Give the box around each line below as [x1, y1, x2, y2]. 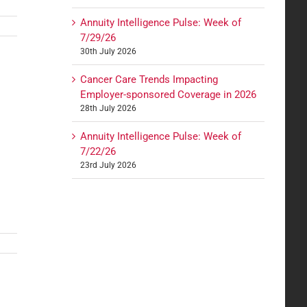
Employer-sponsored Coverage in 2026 [80, 88, 257, 101]
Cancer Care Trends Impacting [80, 73, 219, 86]
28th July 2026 [80, 103, 137, 113]
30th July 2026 [80, 46, 137, 56]
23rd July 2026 [80, 160, 137, 170]
